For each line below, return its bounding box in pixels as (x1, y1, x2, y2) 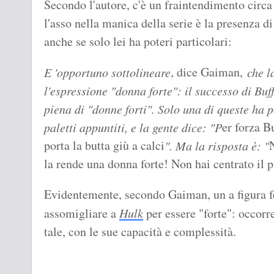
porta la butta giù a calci (44, 137, 165, 154)
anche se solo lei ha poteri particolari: (44, 33, 236, 50)
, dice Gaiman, (171, 64, 243, 81)
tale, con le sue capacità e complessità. (44, 223, 236, 240)
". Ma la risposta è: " (165, 138, 269, 154)
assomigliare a (44, 205, 119, 222)
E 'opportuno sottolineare (44, 64, 171, 81)
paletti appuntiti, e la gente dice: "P (44, 119, 222, 136)
